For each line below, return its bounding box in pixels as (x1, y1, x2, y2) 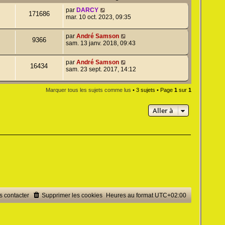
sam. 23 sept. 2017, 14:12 (65, 66, 136, 73)
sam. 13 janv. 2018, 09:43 (65, 40, 136, 47)
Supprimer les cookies (41, 192, 102, 199)
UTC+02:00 (154, 192, 186, 199)
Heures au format (105, 192, 155, 199)
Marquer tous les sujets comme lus (45, 87, 131, 93)
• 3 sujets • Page (131, 87, 174, 93)
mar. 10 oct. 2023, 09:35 (65, 14, 131, 21)
